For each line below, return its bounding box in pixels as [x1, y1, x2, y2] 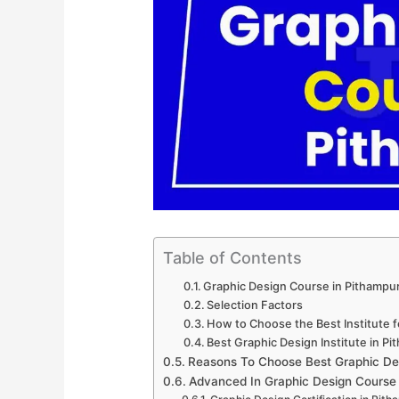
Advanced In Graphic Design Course [188, 374, 396, 389]
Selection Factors [207, 298, 304, 313]
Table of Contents [163, 248, 303, 268]
